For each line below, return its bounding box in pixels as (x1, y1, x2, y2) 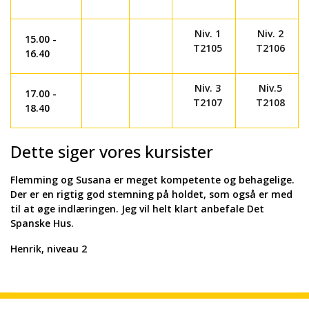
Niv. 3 (194, 81, 221, 94)
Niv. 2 (257, 27, 283, 40)
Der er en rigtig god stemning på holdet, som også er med (10, 188, 292, 201)
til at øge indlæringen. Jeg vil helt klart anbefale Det (10, 202, 264, 215)
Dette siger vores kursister (10, 141, 213, 163)
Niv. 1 (194, 27, 221, 40)
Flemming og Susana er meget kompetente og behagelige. (10, 173, 295, 186)
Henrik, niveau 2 (10, 242, 87, 255)
